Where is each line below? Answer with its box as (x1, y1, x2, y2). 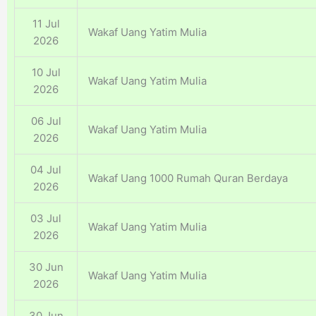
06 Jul (30, 114, 61, 128)
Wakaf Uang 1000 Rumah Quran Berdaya (88, 171, 288, 186)
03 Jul (30, 212, 61, 226)
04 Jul (30, 163, 61, 177)
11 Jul (32, 17, 60, 31)
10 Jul (31, 66, 61, 80)
